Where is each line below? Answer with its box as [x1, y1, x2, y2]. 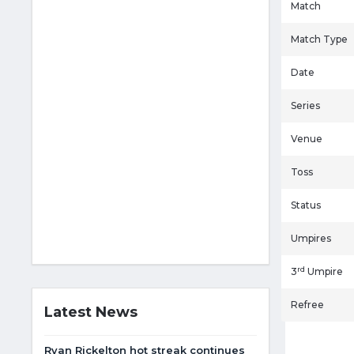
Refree [291, 299, 324, 311]
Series [291, 100, 320, 111]
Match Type [291, 33, 348, 45]
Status [291, 199, 321, 211]
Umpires [291, 232, 331, 244]
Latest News [44, 303, 137, 321]
